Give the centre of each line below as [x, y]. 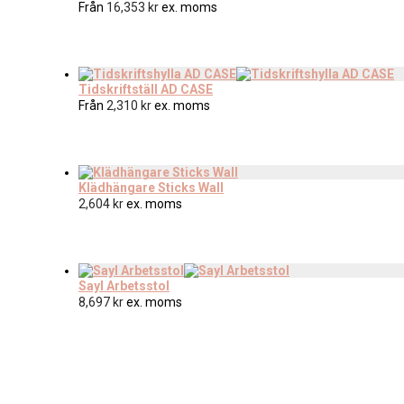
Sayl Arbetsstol [124, 285]
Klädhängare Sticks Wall [151, 187]
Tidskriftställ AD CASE [146, 89]
